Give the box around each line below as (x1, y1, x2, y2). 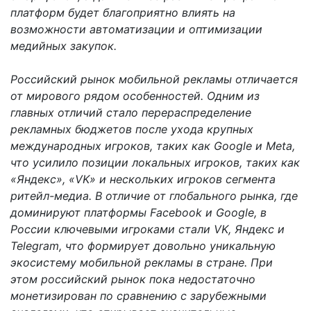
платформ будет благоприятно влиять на (10, 5, 235, 19)
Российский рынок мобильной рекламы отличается (10, 72, 298, 86)
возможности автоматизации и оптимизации (10, 22, 262, 36)
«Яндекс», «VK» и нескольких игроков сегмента (10, 171, 276, 186)
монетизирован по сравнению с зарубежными (10, 288, 267, 303)
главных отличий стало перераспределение (10, 105, 251, 119)
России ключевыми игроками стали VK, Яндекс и (10, 221, 285, 236)
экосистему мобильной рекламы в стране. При (10, 255, 273, 269)
